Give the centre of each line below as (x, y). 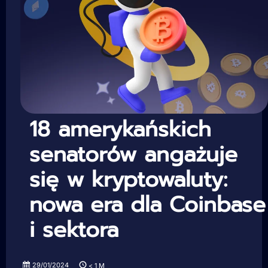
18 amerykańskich (120, 130)
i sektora (74, 230)
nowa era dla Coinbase (147, 205)
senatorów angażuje (133, 155)
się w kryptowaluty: (128, 180)
